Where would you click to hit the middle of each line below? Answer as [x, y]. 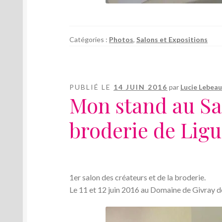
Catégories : [89, 39]
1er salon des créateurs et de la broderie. [138, 177]
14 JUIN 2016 [141, 87]
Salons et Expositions [172, 39]
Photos [121, 39]
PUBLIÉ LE [92, 87]
